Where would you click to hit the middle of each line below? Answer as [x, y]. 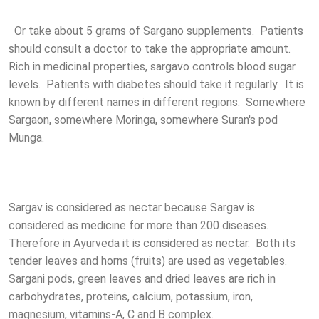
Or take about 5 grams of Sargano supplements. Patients [156, 31]
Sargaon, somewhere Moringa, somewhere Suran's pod [143, 120]
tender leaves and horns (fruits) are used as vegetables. [149, 261]
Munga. [26, 138]
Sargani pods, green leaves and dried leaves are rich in [142, 279]
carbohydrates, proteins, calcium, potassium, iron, [131, 297]
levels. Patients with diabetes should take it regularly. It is [156, 85]
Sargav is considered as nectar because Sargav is [132, 208]
